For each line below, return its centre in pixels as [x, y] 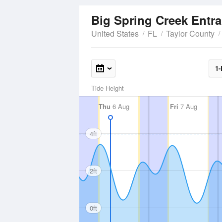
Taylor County [190, 33]
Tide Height [108, 88]
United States [115, 33]
